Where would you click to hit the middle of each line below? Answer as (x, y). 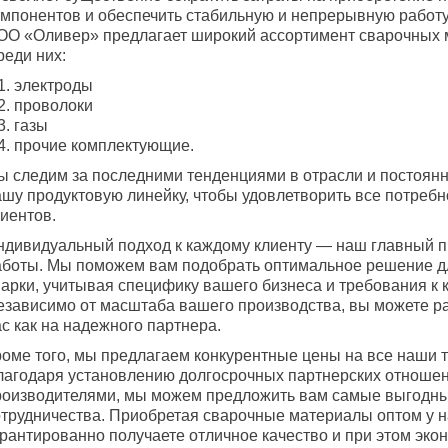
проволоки (53, 105)
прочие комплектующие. (104, 145)
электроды (53, 85)
